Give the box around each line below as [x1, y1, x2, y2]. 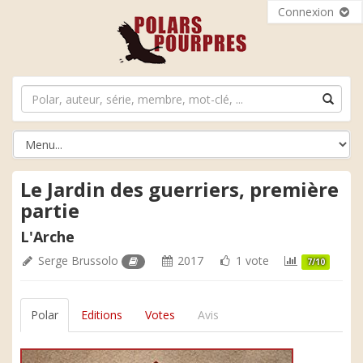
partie [20, 197, 79, 224]
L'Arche [20, 227, 75, 246]
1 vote [233, 253, 270, 268]
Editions [81, 307, 122, 322]
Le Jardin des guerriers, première [20, 176, 339, 203]
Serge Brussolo [38, 253, 118, 268]
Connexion [278, 4, 337, 19]
